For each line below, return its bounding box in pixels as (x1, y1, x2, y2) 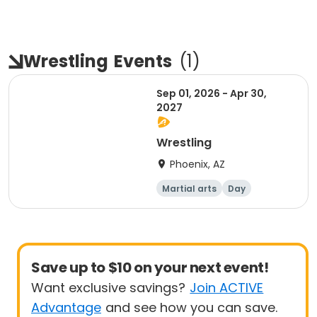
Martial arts (162, 183, 217, 195)
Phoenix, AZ (170, 157, 225, 171)
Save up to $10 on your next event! (31, 258, 269, 277)
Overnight (162, 200, 207, 212)
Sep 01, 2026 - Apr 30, (156, 86, 267, 100)
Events (114, 50, 172, 73)
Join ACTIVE (190, 279, 264, 296)
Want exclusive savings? (31, 279, 185, 296)
